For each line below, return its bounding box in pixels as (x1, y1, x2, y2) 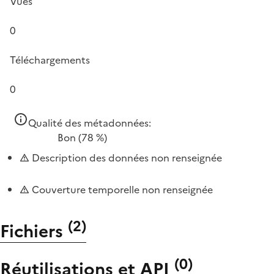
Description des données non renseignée (29, 150, 222, 165)
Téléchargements (10, 52, 90, 67)
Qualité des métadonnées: (28, 115, 151, 130)
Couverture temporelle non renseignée (29, 182, 213, 197)
